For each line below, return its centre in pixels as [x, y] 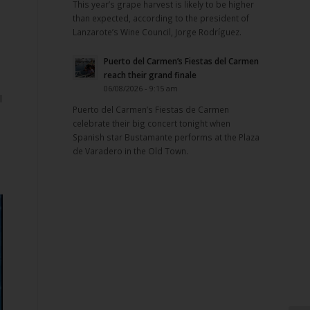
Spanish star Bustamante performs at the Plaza [166, 137]
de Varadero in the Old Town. [131, 151]
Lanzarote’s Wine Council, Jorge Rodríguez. [157, 31]
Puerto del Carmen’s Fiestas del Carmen [182, 61]
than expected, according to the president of [161, 18]
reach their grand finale [151, 74]
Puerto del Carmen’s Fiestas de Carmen [151, 109]
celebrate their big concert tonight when [152, 123]
